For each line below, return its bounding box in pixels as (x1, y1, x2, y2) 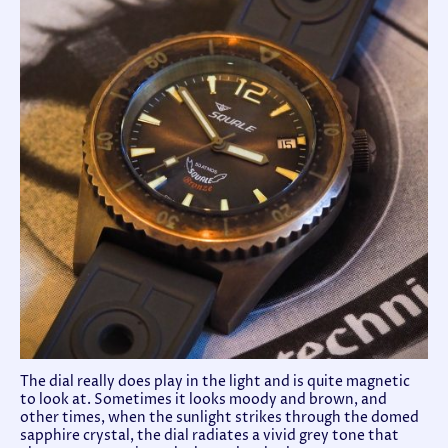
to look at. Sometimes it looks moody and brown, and (20, 390, 387, 409)
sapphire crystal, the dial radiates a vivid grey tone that (20, 426, 399, 445)
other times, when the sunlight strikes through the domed (20, 408, 419, 427)
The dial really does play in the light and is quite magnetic (20, 372, 410, 391)
